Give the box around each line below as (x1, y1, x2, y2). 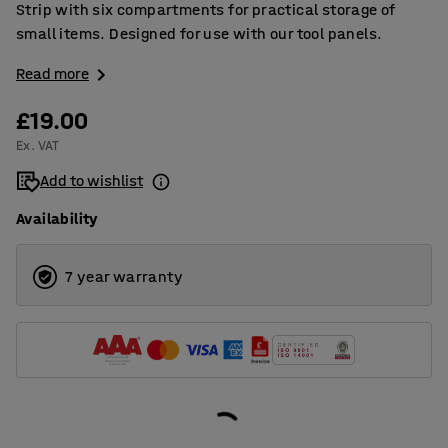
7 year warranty (65, 267, 183, 287)
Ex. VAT (16, 137, 60, 155)
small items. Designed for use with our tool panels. (16, 24, 383, 43)
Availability (16, 209, 99, 229)
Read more (16, 64, 89, 83)
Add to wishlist (40, 171, 143, 191)
